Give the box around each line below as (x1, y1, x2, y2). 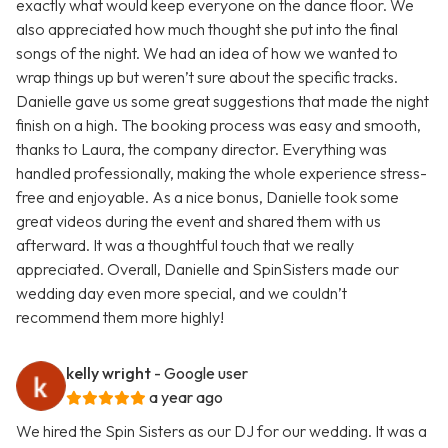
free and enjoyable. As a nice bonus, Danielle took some (16, 187, 399, 208)
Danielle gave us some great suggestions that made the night (16, 91, 429, 112)
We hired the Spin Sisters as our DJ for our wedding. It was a (16, 421, 427, 442)
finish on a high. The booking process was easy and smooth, (16, 115, 421, 136)
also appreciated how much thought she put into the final (16, 19, 398, 40)
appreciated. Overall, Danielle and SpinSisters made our (16, 259, 399, 280)
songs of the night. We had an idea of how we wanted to (16, 43, 398, 64)
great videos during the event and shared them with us (16, 211, 381, 232)
